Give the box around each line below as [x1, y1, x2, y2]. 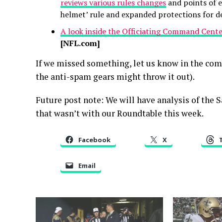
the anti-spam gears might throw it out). [36, 71, 195, 82]
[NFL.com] [60, 38, 100, 49]
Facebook [78, 135, 111, 144]
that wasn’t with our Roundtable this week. [36, 108, 204, 119]
